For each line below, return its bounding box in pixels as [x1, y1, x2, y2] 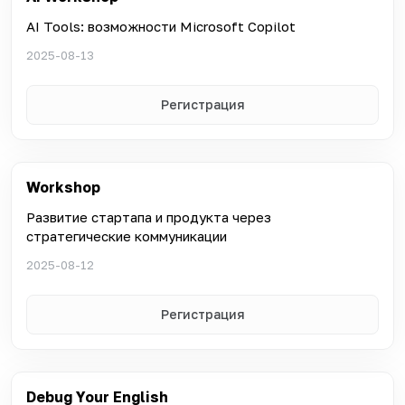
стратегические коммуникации [26, 227, 227, 244]
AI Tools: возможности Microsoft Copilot [26, 17, 296, 34]
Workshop [26, 177, 100, 196]
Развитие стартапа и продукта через [26, 208, 271, 225]
